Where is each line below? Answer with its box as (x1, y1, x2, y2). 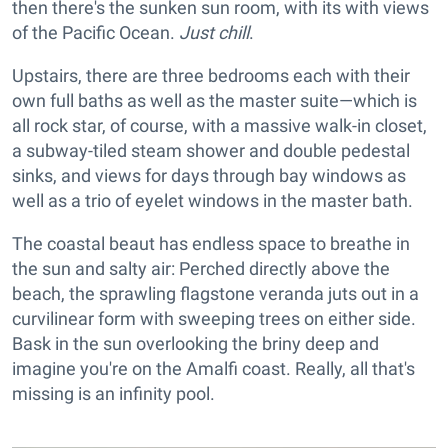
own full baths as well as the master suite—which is (12, 90, 417, 112)
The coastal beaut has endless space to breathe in (12, 233, 410, 255)
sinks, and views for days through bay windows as (12, 165, 406, 187)
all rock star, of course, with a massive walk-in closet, (12, 115, 427, 137)
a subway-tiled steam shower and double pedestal (12, 140, 410, 162)
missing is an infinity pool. (12, 383, 215, 405)
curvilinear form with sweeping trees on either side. (12, 308, 416, 330)
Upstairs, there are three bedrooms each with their (12, 65, 410, 87)
